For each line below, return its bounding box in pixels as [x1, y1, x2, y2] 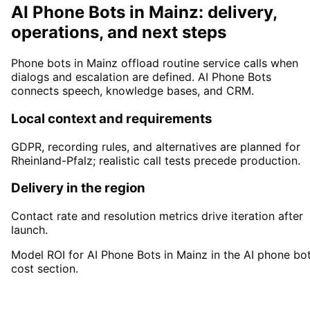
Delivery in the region [11, 180, 145, 197]
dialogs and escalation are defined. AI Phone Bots [11, 70, 271, 84]
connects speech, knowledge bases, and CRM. [11, 84, 254, 98]
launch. [11, 223, 48, 237]
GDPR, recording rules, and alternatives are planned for [11, 139, 300, 154]
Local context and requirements [11, 110, 212, 127]
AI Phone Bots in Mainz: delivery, [11, 2, 277, 23]
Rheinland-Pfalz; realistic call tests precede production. [11, 153, 300, 167]
